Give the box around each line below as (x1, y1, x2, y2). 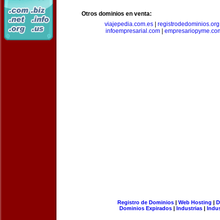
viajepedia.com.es (104, 21, 153, 27)
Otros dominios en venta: (82, 10, 152, 17)
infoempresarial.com (105, 27, 160, 34)
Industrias (176, 205, 202, 211)
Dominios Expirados (119, 205, 172, 211)
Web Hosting (178, 199, 212, 205)
